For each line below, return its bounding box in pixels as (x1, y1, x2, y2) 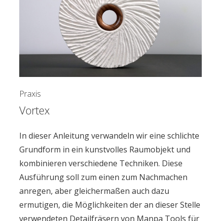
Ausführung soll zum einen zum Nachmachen (19, 171, 187, 183)
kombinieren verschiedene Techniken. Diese (19, 157, 183, 169)
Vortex (19, 102, 50, 117)
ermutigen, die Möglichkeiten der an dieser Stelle (19, 199, 200, 210)
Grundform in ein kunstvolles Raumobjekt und (19, 144, 190, 155)
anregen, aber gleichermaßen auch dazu (19, 185, 169, 196)
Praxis (19, 88, 41, 99)
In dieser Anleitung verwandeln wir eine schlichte (19, 130, 199, 141)
